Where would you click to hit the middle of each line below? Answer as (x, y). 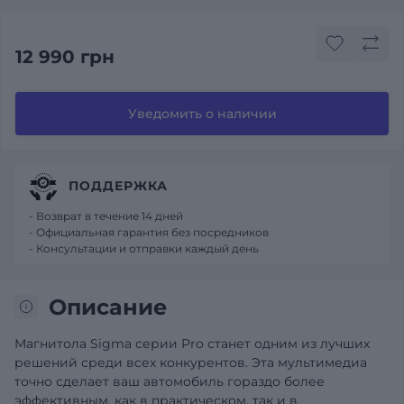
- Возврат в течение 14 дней (106, 216)
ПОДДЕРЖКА (118, 186)
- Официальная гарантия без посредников (149, 232)
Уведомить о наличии (202, 113)
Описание (108, 307)
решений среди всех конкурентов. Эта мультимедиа (191, 362)
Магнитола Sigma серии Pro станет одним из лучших (192, 343)
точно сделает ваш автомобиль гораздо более (170, 381)
